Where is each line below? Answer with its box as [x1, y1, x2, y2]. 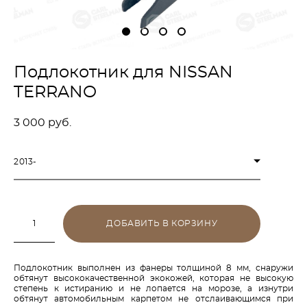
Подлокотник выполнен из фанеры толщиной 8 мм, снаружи [14, 263, 293, 272]
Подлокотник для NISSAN [14, 64, 233, 81]
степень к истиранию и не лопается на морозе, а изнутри [14, 284, 293, 293]
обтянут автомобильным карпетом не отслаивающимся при [14, 294, 293, 303]
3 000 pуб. [14, 116, 71, 128]
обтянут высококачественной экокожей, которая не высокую [14, 273, 293, 282]
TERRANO [14, 84, 97, 101]
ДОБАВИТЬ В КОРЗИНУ [106, 219, 218, 228]
